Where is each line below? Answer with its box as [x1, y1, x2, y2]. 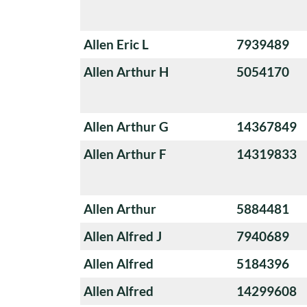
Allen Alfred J [84, 228, 162, 244]
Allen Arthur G [84, 118, 169, 134]
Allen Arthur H [84, 63, 169, 79]
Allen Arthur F [84, 145, 167, 162]
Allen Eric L [84, 36, 149, 52]
